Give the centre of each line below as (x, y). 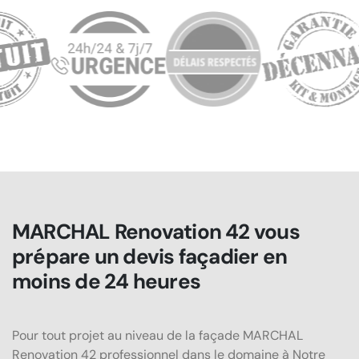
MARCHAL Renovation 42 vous (156, 231)
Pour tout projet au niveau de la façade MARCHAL (157, 335)
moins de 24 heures (106, 281)
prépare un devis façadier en (150, 256)
